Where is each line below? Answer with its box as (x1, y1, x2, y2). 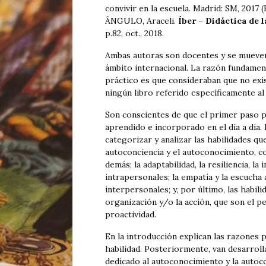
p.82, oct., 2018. (105, 28, 164, 39)
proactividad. (105, 209, 156, 220)
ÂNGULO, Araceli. (105, 15, 178, 27)
